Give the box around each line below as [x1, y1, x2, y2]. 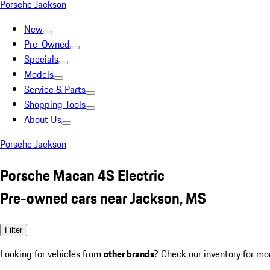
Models [24, 67, 54, 81]
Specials [24, 52, 58, 66]
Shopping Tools [24, 97, 86, 111]
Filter [5, 225, 22, 234]
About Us [24, 112, 61, 127]
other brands [104, 246, 154, 261]
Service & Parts [24, 82, 86, 96]
